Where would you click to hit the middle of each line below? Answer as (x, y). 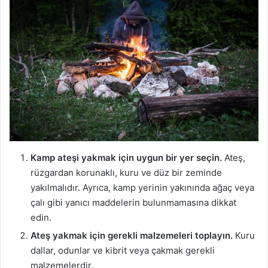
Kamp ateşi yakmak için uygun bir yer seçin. (126, 158)
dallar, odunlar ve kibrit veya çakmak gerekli (123, 251)
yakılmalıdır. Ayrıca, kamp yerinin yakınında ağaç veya (142, 188)
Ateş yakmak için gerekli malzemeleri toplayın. (132, 236)
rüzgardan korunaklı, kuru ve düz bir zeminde (126, 173)
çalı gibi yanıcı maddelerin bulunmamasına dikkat (133, 203)
